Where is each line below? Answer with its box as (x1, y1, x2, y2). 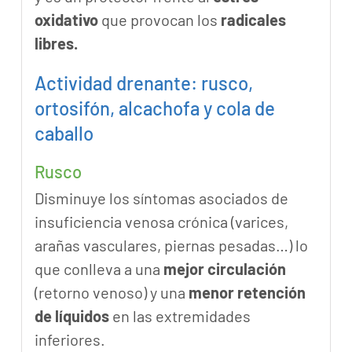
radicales (220, 9, 286, 29)
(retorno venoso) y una (34, 282, 189, 302)
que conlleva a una (34, 258, 163, 278)
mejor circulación (163, 258, 286, 278)
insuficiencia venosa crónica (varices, (34, 211, 288, 231)
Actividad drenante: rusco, (34, 71, 253, 94)
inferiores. (34, 329, 105, 349)
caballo (34, 121, 93, 145)
